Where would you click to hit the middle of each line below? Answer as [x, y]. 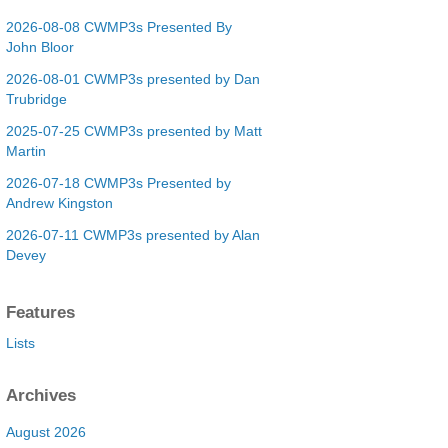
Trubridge [36, 98]
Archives [40, 394]
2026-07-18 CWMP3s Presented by [118, 182]
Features [40, 311]
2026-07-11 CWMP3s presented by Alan [132, 234]
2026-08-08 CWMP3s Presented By [118, 26]
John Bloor [39, 46]
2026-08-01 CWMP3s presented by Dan [132, 78]
